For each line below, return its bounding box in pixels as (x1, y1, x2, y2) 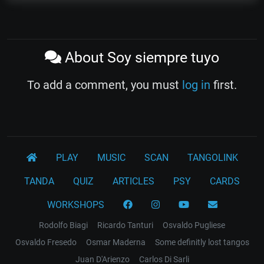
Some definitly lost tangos (154, 237, 249, 247)
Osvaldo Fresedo (15, 237, 77, 247)
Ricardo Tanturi (97, 220, 153, 230)
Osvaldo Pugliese (163, 220, 225, 230)
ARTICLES (113, 175, 154, 187)
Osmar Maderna (85, 237, 146, 247)
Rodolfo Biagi (39, 220, 88, 230)
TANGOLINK (187, 151, 238, 163)
